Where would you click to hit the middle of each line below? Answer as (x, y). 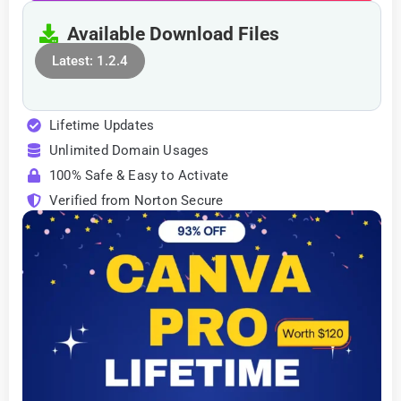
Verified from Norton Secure (137, 200)
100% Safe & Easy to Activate (139, 175)
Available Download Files (169, 34)
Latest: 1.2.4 (90, 60)
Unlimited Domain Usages (129, 150)
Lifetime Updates (102, 125)
